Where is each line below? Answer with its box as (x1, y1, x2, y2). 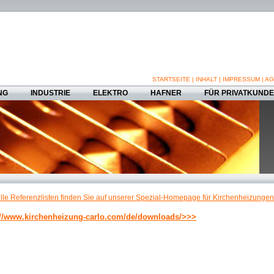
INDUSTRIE (31, 89, 70, 97)
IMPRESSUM (223, 76, 260, 83)
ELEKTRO (93, 89, 128, 97)
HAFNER (150, 89, 182, 97)
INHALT (196, 76, 217, 83)
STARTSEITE (152, 76, 190, 83)
